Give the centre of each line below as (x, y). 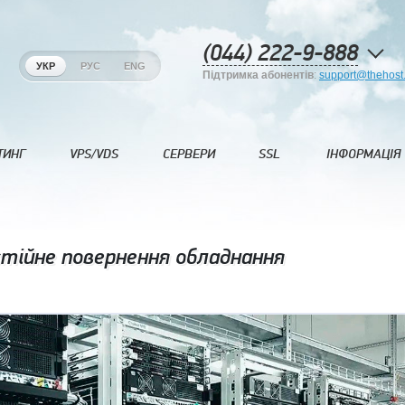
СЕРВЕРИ (189, 154)
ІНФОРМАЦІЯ (363, 154)
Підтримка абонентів (258, 75)
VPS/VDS (94, 154)
